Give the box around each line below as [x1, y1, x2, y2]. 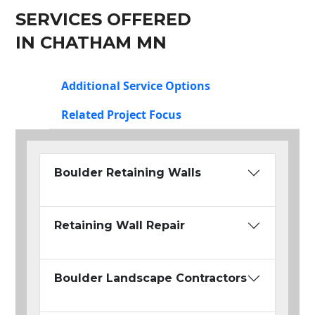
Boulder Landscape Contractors [54, 271, 247, 285]
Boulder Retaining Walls [54, 166, 201, 180]
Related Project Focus [61, 107, 181, 123]
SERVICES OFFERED [15, 9, 191, 30]
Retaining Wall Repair [54, 219, 185, 233]
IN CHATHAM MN [15, 32, 167, 53]
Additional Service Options [61, 78, 210, 94]
